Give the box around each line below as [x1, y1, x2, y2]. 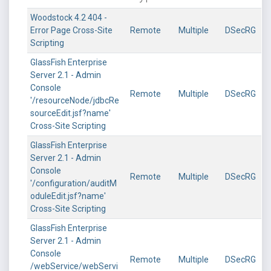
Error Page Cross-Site [30, 25, 113, 35]
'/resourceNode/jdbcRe [30, 96, 119, 105]
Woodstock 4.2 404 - [30, 13, 107, 22]
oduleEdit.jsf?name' [30, 191, 106, 201]
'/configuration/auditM [30, 178, 117, 188]
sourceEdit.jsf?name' [30, 108, 111, 118]
